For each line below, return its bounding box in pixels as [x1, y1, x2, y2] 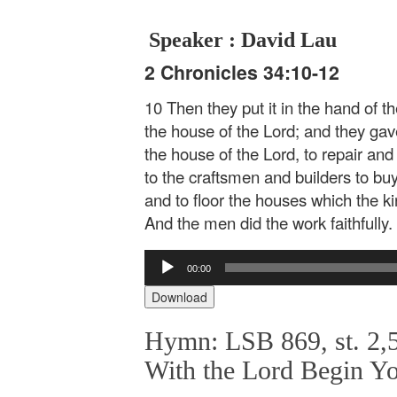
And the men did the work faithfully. [144, 210, 393, 234]
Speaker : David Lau [149, 28, 337, 51]
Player [144, 267, 179, 285]
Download [152, 288, 207, 307]
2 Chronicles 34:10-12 [144, 58, 339, 86]
